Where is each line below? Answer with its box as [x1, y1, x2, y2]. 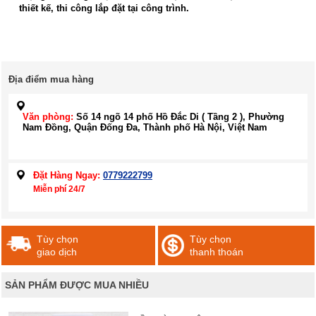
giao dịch [37, 245, 77, 257]
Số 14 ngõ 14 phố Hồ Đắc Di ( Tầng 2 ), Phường [73, 111, 284, 122]
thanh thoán [190, 245, 243, 257]
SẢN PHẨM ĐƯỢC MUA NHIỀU [5, 279, 149, 291]
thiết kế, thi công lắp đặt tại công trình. [19, 3, 189, 14]
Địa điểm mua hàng [8, 73, 94, 85]
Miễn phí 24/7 [33, 183, 85, 194]
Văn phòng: [23, 111, 73, 122]
